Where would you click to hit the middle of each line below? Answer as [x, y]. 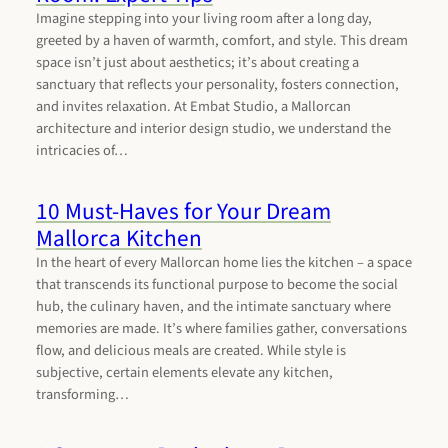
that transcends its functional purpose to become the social [216, 285]
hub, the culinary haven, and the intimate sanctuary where [213, 307]
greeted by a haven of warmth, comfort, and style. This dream [221, 41]
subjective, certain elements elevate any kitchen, [184, 373]
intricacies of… [81, 151]
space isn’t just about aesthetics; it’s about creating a [197, 63]
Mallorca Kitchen [118, 239]
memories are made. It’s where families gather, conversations [221, 329]
